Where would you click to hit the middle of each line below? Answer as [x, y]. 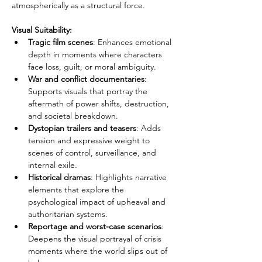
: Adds [150, 128]
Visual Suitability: [42, 30]
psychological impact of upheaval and [98, 202]
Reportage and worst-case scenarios [95, 226]
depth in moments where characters [96, 54]
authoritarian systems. [68, 214]
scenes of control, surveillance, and [93, 153]
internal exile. [53, 165]
